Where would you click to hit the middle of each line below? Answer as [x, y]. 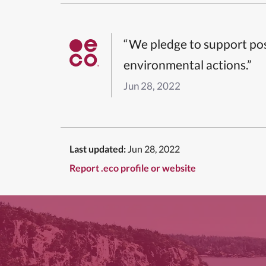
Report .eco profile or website [133, 167]
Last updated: [98, 148]
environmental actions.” [188, 64]
